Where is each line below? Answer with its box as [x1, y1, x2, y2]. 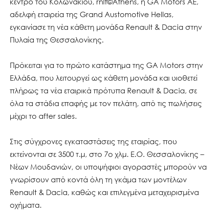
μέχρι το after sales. [10, 111, 79, 120]
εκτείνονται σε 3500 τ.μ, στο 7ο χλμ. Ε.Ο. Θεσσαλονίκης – [10, 149, 204, 158]
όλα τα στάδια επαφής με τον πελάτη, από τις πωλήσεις [10, 98, 202, 108]
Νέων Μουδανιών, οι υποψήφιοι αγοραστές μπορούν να [10, 162, 207, 171]
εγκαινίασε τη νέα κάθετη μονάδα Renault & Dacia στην [10, 22, 202, 31]
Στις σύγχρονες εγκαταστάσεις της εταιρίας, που [10, 136, 177, 146]
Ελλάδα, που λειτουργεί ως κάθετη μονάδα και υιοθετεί [10, 73, 197, 82]
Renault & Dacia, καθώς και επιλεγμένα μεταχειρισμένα [10, 187, 199, 197]
